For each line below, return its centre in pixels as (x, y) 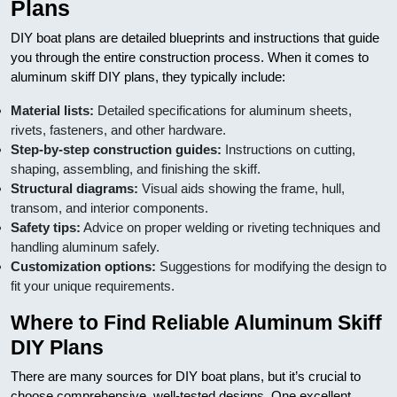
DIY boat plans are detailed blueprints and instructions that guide (195, 38)
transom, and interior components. (109, 208)
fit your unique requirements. (93, 286)
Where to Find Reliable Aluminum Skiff (196, 323)
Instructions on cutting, (288, 149)
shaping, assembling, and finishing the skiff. (136, 169)
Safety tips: (46, 227)
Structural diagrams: (74, 188)
